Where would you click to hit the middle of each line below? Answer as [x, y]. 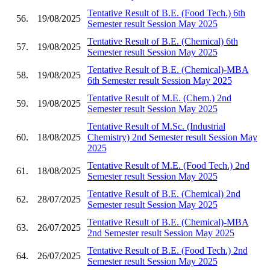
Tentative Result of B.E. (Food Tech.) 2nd [167, 250]
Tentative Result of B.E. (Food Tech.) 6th [166, 13]
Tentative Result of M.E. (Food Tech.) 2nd [168, 165]
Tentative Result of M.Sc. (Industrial [156, 126]
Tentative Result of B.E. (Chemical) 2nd [164, 193]
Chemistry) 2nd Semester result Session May [172, 137]
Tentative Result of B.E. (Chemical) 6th [162, 41]
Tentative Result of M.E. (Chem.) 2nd [159, 98]
